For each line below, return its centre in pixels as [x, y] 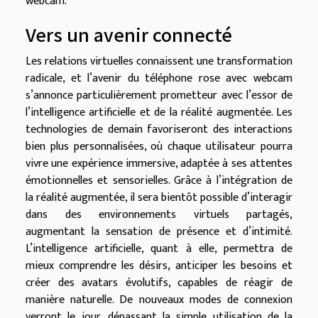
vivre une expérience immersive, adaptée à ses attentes [159, 164]
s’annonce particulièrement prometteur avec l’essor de [159, 96]
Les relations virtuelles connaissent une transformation [159, 62]
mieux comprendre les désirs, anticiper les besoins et [159, 266]
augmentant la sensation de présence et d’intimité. [159, 232]
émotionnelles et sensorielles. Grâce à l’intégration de [159, 181]
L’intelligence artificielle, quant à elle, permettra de [159, 249]
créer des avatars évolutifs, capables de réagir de [159, 283]
